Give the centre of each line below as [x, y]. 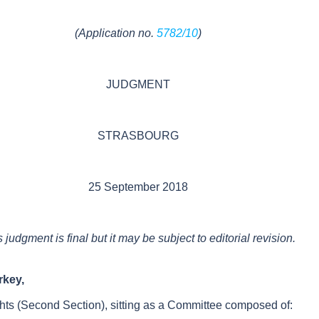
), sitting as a [132, 305]
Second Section [61, 305]
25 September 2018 [138, 187]
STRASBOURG [138, 135]
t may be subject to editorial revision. [204, 238]
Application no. [117, 33]
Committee [194, 305]
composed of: [258, 305]
